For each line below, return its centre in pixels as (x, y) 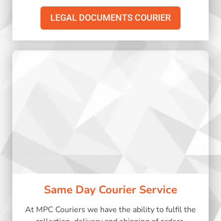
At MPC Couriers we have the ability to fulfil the (110, 210)
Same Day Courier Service (110, 190)
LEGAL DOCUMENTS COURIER (110, 18)
